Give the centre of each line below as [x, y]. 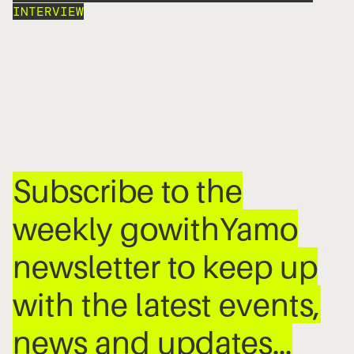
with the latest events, [167, 304]
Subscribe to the [128, 190]
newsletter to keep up [165, 266]
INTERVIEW [48, 11]
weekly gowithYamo [155, 228]
